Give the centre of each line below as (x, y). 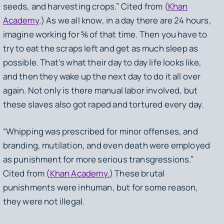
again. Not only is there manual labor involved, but (100, 90)
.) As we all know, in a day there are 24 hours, (125, 20)
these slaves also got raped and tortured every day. (104, 104)
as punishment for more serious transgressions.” (98, 159)
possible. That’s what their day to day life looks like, (102, 62)
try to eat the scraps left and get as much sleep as (100, 48)
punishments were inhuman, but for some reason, (100, 187)
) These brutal (137, 173)
